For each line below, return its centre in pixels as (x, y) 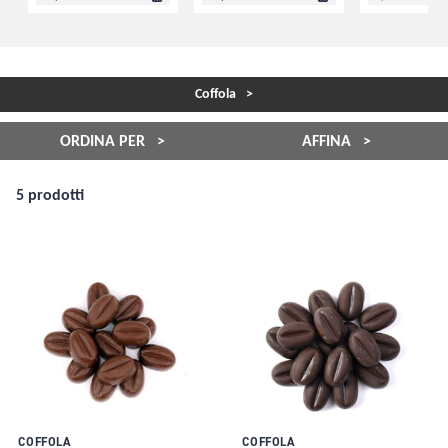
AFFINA (328, 141)
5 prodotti (50, 196)
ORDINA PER (104, 141)
